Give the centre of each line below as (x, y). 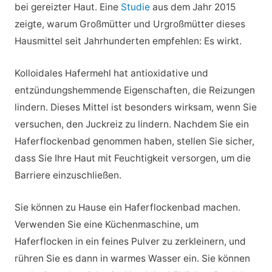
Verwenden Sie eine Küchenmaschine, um (106, 224)
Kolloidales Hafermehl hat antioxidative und (111, 73)
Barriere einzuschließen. (68, 175)
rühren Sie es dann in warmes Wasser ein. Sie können (132, 258)
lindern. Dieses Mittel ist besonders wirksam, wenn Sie (135, 107)
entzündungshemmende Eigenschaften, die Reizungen (134, 90)
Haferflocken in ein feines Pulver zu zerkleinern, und (130, 241)
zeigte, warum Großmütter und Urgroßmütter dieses (130, 24)
